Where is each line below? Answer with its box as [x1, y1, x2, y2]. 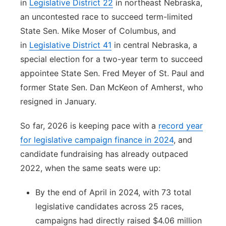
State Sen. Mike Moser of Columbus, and [20, 26, 176, 36]
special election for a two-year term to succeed [20, 54, 203, 64]
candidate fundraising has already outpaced [20, 149, 188, 159]
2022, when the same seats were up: [20, 163, 160, 173]
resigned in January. [20, 96, 96, 106]
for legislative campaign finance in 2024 [20, 135, 174, 145]
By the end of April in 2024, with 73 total [35, 187, 191, 197]
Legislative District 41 [29, 40, 111, 50]
